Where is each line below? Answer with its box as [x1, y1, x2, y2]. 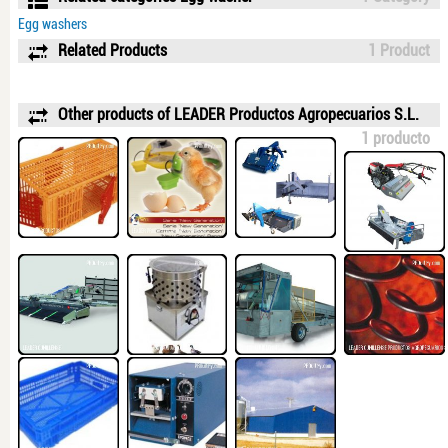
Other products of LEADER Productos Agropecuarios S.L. [58, 105, 419, 125]
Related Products [58, 41, 167, 61]
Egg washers [18, 16, 87, 33]
